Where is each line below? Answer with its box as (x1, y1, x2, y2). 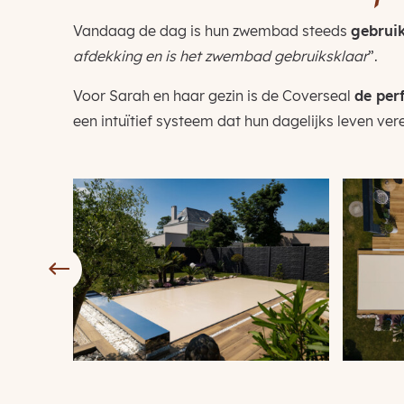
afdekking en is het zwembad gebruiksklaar (72, 47, 368, 66)
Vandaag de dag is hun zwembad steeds (72, 22, 351, 41)
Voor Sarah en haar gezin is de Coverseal (72, 87, 354, 106)
